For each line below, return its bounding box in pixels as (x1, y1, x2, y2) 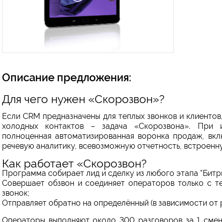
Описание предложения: (2, 71, 132, 84)
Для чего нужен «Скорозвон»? (2, 92, 165, 106)
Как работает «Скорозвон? (2, 157, 147, 170)
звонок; (2, 188, 30, 198)
